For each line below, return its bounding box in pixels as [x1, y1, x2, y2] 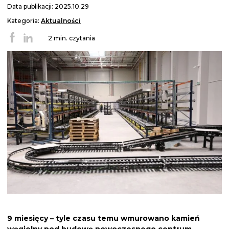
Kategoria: [7, 17, 41, 25]
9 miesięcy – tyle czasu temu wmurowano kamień [7, 214, 200, 223]
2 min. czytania [48, 34, 95, 42]
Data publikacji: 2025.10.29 [7, 3, 89, 11]
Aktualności [41, 17, 81, 25]
